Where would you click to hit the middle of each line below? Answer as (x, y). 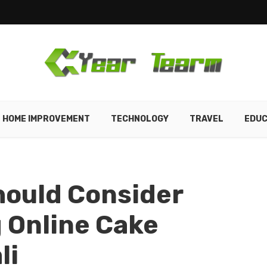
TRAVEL (206, 119)
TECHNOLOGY (139, 119)
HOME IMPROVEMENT (46, 119)
